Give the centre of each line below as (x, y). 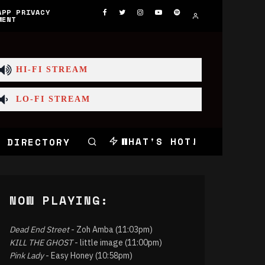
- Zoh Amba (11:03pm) (111, 230)
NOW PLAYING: (59, 200)
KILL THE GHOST (41, 243)
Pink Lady (27, 256)
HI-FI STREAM (52, 69)
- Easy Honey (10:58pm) (88, 256)
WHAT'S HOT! (160, 141)
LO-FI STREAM (53, 99)
